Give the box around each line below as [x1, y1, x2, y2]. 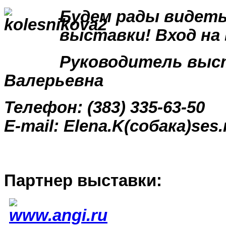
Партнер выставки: [4, 172, 162, 190]
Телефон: [4, 98, 87, 117]
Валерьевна [4, 72, 103, 90]
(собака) [124, 117, 191, 135]
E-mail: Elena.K [4, 117, 124, 135]
